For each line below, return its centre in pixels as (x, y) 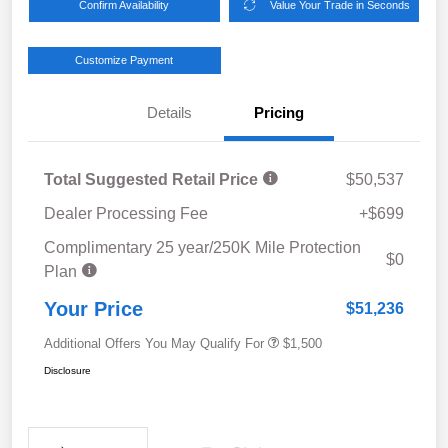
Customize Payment (124, 59)
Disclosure (67, 370)
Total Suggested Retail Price (153, 179)
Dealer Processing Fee (126, 213)
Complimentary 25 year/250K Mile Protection (202, 247)
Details (169, 112)
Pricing (279, 112)
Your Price (93, 308)
